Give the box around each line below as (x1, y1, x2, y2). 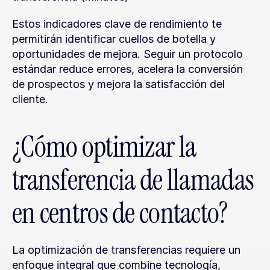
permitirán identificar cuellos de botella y (12, 33, 216, 45)
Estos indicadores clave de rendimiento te (12, 17, 222, 30)
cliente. (12, 93, 48, 105)
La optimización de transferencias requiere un (12, 243, 240, 256)
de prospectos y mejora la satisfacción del (12, 78, 225, 90)
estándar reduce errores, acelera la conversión (12, 63, 243, 75)
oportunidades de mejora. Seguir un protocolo (12, 48, 243, 60)
